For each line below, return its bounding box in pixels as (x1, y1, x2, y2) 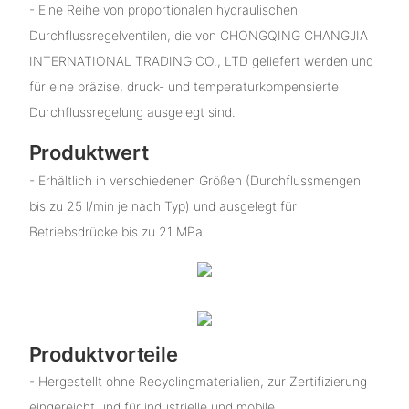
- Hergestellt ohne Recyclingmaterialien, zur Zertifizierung (28, 373, 367, 390)
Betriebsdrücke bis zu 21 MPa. (28, 223, 206, 239)
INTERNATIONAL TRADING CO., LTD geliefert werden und (28, 53, 373, 69)
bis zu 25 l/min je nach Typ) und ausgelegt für (28, 197, 297, 214)
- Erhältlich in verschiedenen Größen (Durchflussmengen (28, 172, 361, 188)
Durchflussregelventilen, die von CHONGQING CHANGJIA (28, 27, 368, 44)
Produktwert (28, 141, 149, 165)
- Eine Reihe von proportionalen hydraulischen (28, 2, 298, 18)
